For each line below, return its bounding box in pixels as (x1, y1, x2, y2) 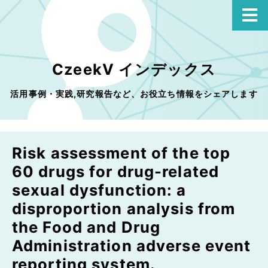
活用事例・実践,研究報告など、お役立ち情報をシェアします (10, 89, 258, 99)
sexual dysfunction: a (12, 181, 187, 199)
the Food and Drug (12, 218, 161, 236)
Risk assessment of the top (12, 144, 231, 162)
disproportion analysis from (12, 199, 236, 218)
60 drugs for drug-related (12, 162, 219, 181)
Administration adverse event (12, 236, 251, 255)
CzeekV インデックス (52, 60, 216, 78)
